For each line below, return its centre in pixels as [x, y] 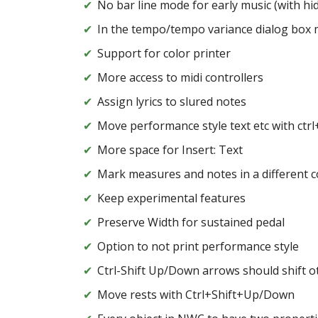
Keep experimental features [171, 198]
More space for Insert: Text [170, 150]
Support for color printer [164, 54]
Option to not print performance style [202, 247]
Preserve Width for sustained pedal [191, 223]
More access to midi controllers [180, 78]
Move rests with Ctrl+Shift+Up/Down [196, 295]
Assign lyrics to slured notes [172, 102]
